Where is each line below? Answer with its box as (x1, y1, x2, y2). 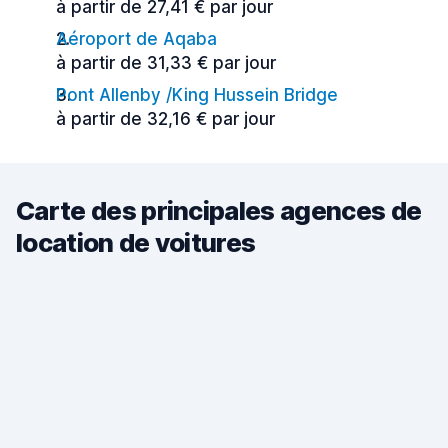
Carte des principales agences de (16, 195, 422, 226)
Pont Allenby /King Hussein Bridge (56, 85, 338, 105)
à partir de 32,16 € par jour (56, 109, 275, 129)
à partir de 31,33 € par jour (56, 53, 276, 73)
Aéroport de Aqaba (56, 29, 217, 49)
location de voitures (16, 227, 256, 258)
